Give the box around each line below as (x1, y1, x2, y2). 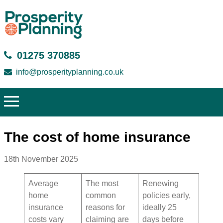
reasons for (86, 203, 125, 212)
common (86, 191, 116, 200)
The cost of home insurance (4, 129, 191, 145)
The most (86, 179, 118, 188)
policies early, (142, 191, 191, 200)
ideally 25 (142, 203, 177, 212)
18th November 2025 (4, 155, 78, 164)
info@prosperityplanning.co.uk (16, 68, 123, 76)
